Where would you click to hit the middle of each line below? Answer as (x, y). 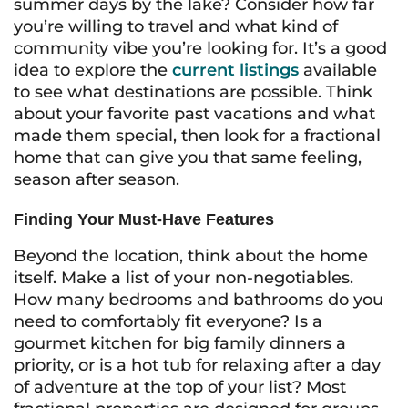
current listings (235, 70)
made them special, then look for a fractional (197, 136)
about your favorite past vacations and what (194, 114)
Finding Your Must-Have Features (144, 219)
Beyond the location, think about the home (191, 256)
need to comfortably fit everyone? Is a (168, 321)
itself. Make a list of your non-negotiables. (184, 278)
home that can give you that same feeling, (188, 158)
